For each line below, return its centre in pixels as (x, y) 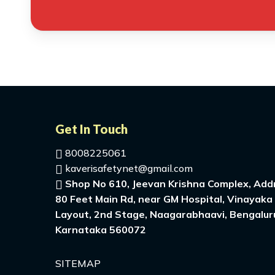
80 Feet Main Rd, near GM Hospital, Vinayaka (164, 199)
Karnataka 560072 (103, 230)
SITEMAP (78, 264)
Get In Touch (91, 129)
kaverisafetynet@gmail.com (128, 168)
